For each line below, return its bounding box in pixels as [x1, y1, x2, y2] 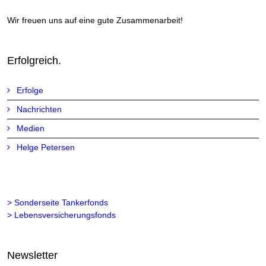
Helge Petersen [17, 142, 75, 152]
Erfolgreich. [7, 54, 62, 66]
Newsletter [7, 249, 58, 261]
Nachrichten [17, 104, 62, 114]
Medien [17, 123, 45, 133]
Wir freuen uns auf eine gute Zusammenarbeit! [7, 15, 183, 25]
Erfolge [17, 85, 44, 95]
